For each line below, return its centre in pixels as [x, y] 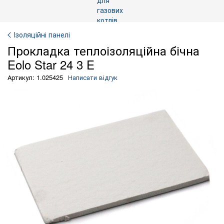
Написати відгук [93, 77]
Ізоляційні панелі [42, 34]
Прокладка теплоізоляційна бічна [103, 50]
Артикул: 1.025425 [35, 77]
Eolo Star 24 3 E [51, 64]
